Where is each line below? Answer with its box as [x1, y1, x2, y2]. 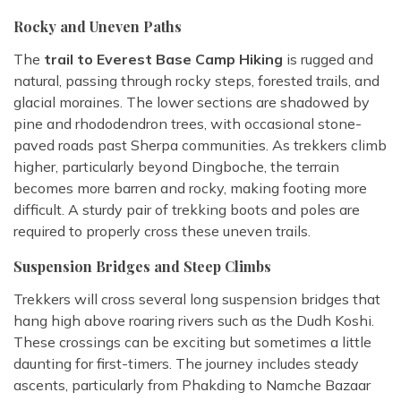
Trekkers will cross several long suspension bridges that [13, 290, 380, 309]
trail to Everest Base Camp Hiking [40, 50, 283, 69]
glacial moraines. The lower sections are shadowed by [13, 93, 370, 112]
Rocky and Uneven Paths [13, 17, 182, 37]
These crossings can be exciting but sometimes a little [13, 333, 371, 352]
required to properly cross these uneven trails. [13, 222, 311, 241]
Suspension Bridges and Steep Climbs [13, 257, 271, 277]
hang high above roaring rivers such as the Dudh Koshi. [13, 311, 374, 330]
